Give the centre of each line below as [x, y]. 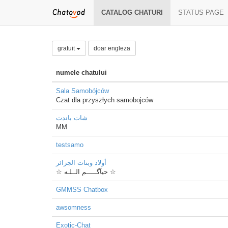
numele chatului [81, 73]
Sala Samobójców [82, 91]
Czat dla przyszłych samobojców [105, 100]
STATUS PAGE [201, 12]
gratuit [67, 48]
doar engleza [112, 48]
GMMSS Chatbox [82, 190]
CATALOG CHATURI [132, 12]
